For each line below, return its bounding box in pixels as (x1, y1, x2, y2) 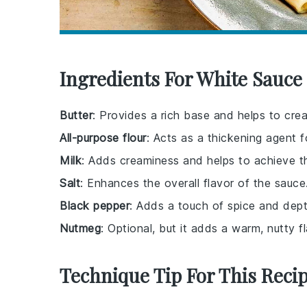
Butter (60, 108, 93, 122)
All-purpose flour (60, 131, 147, 145)
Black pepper (60, 199, 130, 212)
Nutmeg (60, 221, 101, 235)
